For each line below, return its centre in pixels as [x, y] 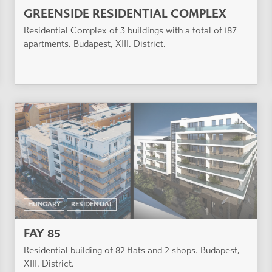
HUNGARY [44, 204]
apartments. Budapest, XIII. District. [95, 43]
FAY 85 [42, 233]
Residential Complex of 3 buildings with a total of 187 [130, 30]
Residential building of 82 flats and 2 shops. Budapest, [132, 250]
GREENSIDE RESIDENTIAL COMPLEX [125, 13]
